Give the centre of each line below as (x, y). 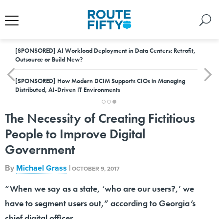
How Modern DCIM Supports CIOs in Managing (120, 81)
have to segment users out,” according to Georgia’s (100, 203)
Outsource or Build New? (49, 59)
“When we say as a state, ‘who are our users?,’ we (99, 188)
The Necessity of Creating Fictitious (100, 118)
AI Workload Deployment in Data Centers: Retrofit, (126, 51)
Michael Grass (42, 168)
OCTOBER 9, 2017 (96, 168)
